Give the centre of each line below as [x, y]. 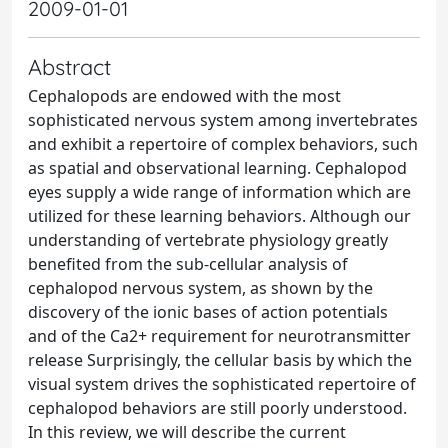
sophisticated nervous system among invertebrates [223, 120]
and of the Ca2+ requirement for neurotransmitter [219, 336]
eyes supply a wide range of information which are [219, 192]
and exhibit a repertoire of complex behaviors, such [223, 144]
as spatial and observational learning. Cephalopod [217, 168]
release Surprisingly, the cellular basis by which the [220, 360]
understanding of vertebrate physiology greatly [208, 240]
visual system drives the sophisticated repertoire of [222, 384]
